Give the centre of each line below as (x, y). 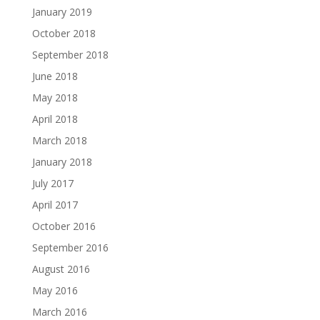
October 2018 (64, 34)
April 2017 (55, 205)
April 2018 (55, 119)
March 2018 (59, 141)
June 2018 (55, 76)
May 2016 (55, 291)
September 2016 (70, 248)
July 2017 (52, 184)
